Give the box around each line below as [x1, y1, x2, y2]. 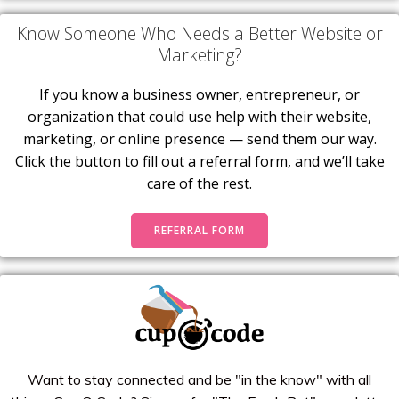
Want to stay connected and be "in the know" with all [28, 370, 371, 389]
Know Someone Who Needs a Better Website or [16, 21, 383, 46]
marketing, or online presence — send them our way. [22, 129, 377, 150]
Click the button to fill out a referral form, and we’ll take [14, 151, 385, 172]
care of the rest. [147, 174, 252, 194]
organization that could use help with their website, [28, 107, 371, 127]
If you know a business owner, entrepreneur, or [39, 85, 360, 105]
